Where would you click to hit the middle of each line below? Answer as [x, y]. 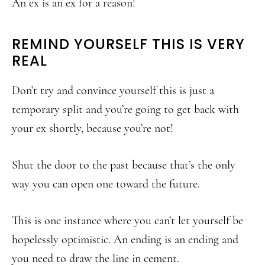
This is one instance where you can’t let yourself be [127, 221]
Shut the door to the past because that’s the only [124, 165]
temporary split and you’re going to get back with [125, 109]
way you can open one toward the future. [106, 184]
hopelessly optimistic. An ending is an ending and [125, 240]
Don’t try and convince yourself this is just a [113, 91]
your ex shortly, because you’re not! [93, 128]
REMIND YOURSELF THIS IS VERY [128, 44]
